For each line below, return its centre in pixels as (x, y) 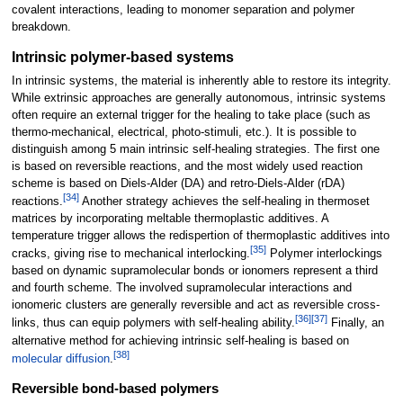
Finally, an (355, 323)
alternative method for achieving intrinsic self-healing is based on (180, 340)
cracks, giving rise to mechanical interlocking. (130, 254)
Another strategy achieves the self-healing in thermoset (224, 202)
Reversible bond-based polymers (115, 388)
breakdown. (41, 27)
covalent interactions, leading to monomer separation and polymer (183, 9)
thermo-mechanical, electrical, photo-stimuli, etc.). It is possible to (184, 132)
